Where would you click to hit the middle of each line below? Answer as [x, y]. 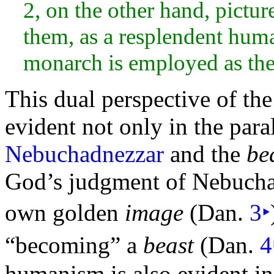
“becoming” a [74, 245]
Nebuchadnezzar [84, 154]
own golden [65, 213]
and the [205, 154]
